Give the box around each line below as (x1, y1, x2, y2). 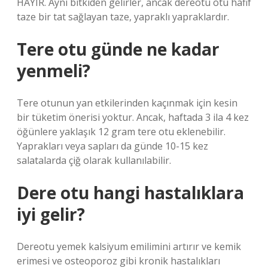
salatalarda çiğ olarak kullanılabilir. (17, 154, 171, 167)
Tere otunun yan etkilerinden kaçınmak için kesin (17, 96, 237, 109)
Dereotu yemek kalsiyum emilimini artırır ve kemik (17, 240, 241, 253)
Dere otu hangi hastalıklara (17, 181, 244, 204)
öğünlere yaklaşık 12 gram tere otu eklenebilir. (17, 125, 226, 138)
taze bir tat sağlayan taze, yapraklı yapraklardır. (17, 10, 229, 23)
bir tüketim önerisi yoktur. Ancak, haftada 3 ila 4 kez (17, 111, 249, 124)
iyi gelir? (17, 203, 85, 226)
